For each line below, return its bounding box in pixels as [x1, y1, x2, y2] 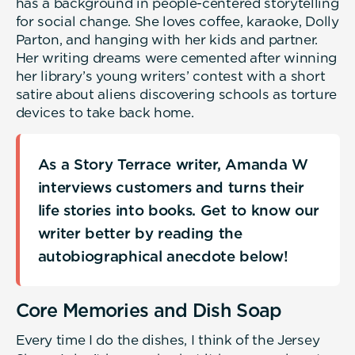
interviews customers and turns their [37, 177, 304, 196]
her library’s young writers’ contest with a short [15, 67, 326, 84]
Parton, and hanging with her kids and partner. [15, 31, 319, 48]
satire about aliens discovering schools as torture [15, 86, 337, 102]
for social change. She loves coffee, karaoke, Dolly [15, 13, 339, 29]
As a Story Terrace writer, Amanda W [37, 155, 308, 173]
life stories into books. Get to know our [37, 200, 320, 219]
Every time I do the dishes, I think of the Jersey [15, 331, 320, 348]
